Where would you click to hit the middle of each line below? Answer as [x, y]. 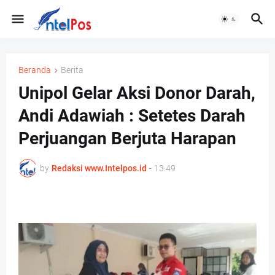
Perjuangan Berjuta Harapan [127, 139]
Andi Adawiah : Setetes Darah [132, 116]
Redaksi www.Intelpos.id [99, 168]
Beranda [35, 70]
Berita [72, 70]
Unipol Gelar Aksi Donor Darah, [137, 93]
